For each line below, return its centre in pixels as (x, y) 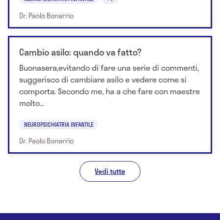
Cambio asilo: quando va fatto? (80, 52)
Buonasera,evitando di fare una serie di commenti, (109, 68)
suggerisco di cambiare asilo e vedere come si (103, 80)
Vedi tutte (110, 171)
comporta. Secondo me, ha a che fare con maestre (110, 91)
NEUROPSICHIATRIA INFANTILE (59, 124)
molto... (32, 103)
